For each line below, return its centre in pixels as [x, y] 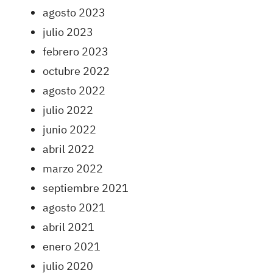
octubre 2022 [76, 71]
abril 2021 [69, 227]
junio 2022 [69, 129]
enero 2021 [72, 246]
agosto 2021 [74, 207]
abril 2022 [69, 149]
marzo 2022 [73, 168]
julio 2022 [68, 110]
